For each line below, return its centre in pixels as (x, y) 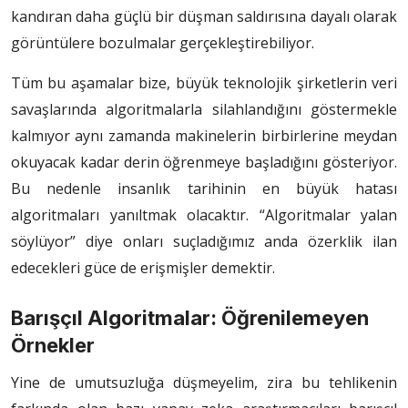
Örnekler (53, 346)
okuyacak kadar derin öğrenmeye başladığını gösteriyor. (204, 163)
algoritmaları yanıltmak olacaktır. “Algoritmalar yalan (204, 215)
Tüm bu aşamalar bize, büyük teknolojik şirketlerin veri (204, 83)
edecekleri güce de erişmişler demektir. (143, 268)
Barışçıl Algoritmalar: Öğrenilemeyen (190, 318)
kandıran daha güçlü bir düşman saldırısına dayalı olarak (204, 17)
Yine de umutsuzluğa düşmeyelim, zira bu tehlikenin (204, 383)
